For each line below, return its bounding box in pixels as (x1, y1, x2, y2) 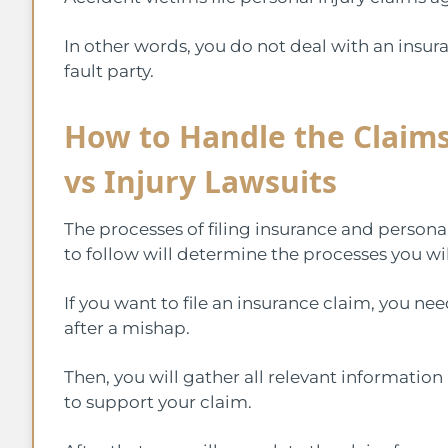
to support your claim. (64, 391, 256, 412)
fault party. (64, 60, 154, 81)
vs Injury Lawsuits (64, 160, 337, 202)
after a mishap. (64, 317, 194, 338)
